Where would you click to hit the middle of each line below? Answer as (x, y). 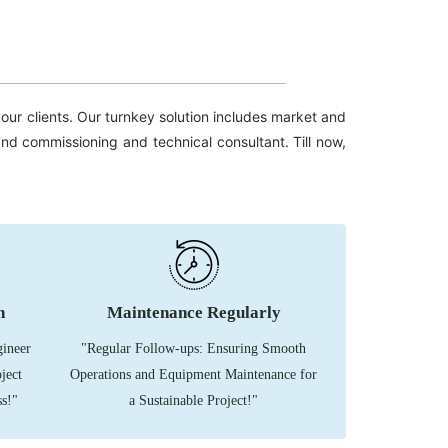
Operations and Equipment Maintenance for (193, 374)
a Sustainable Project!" (193, 400)
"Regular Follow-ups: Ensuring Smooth (193, 348)
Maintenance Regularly (193, 312)
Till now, (320, 141)
